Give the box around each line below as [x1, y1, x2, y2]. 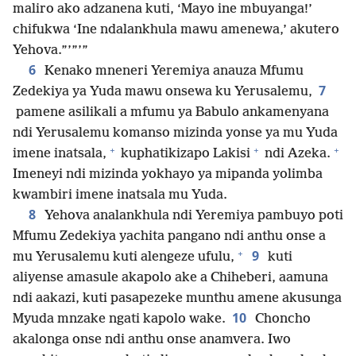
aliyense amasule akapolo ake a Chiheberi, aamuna [13, 270, 328, 286]
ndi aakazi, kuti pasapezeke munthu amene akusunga [13, 291, 342, 307]
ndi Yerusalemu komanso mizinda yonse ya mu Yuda [13, 126, 338, 141]
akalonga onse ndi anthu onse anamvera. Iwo [13, 332, 291, 348]
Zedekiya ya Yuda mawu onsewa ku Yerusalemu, [13, 84, 312, 100]
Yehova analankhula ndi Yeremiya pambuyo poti [41, 208, 343, 224]
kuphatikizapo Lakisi [118, 146, 250, 162]
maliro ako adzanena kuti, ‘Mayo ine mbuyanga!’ [13, 2, 312, 17]
